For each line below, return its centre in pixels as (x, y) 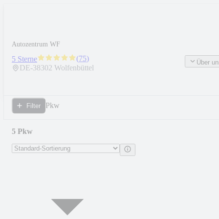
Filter (33, 106)
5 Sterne (24, 59)
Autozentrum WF (36, 44)
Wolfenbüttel (74, 68)
